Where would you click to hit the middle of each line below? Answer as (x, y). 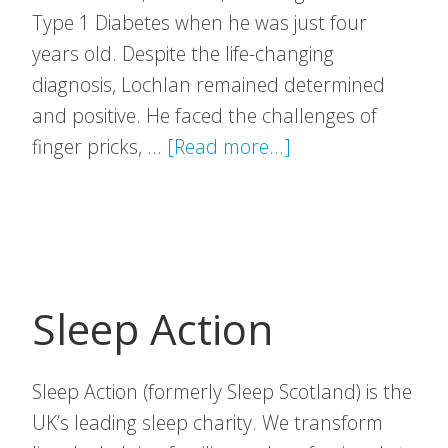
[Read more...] (229, 146)
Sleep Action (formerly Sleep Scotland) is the (222, 391)
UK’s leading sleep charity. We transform (207, 422)
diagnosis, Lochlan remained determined (208, 84)
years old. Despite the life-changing (183, 53)
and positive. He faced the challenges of (204, 115)
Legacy (319, 207)
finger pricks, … (99, 146)
